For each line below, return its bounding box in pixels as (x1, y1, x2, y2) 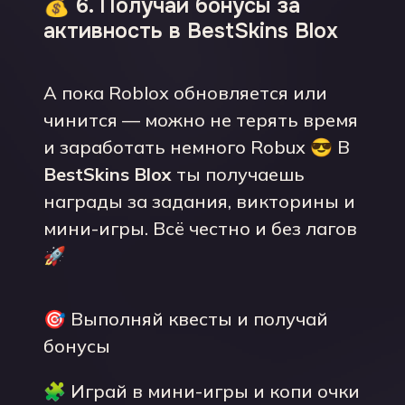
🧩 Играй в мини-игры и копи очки (43, 380, 360, 402)
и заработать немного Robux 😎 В (43, 136, 350, 158)
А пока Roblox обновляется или (43, 81, 327, 104)
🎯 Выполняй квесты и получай (43, 307, 328, 330)
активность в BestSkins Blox (43, 17, 338, 44)
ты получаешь (172, 163, 305, 185)
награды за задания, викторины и (43, 190, 355, 212)
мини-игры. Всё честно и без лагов (43, 217, 357, 240)
